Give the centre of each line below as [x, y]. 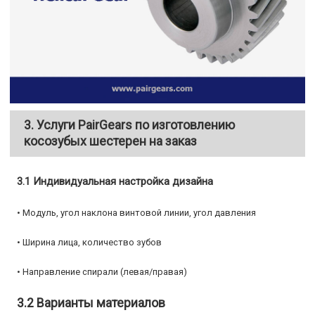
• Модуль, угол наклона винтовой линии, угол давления [137, 212]
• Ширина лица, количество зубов [90, 242]
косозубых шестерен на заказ [111, 141]
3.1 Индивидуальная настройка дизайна [115, 181]
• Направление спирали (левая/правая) [102, 271]
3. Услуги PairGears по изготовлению [130, 124]
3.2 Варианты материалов [91, 302]
